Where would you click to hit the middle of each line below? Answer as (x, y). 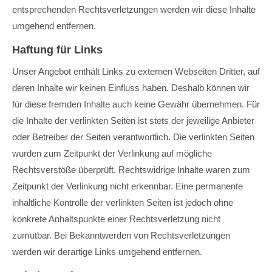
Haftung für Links (57, 50)
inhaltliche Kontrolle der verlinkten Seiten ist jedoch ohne (123, 202)
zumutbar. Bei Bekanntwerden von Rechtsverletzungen (121, 235)
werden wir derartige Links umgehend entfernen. (107, 252)
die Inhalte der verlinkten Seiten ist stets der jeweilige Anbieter (133, 121)
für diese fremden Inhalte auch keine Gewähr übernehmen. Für (136, 104)
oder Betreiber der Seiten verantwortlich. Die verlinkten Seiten (133, 137)
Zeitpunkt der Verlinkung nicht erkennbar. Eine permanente (127, 186)
